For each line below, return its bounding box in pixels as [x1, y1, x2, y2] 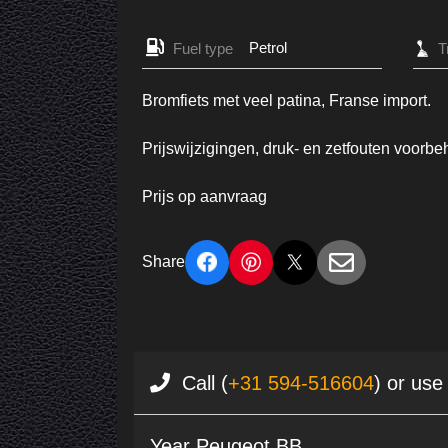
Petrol [249, 38, 287, 56]
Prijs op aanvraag [142, 187, 267, 205]
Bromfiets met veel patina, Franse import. [142, 91, 431, 109]
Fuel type [173, 39, 233, 57]
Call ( [170, 371, 228, 394]
